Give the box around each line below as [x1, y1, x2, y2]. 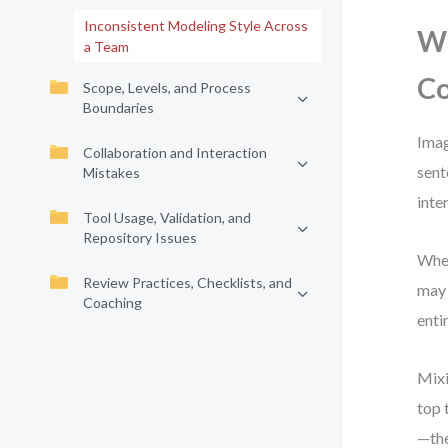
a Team [84, 38, 129, 55]
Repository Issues [83, 229, 197, 246]
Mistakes [83, 164, 140, 181]
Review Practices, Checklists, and [83, 274, 292, 291]
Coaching [83, 294, 142, 311]
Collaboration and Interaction [83, 144, 267, 161]
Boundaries [83, 99, 154, 116]
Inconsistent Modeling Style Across [84, 17, 308, 34]
